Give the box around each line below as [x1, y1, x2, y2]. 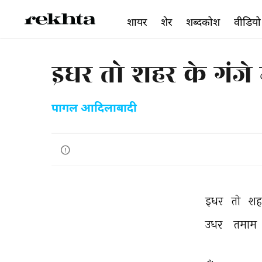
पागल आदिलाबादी [51, 101, 137, 116]
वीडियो [234, 15, 261, 28]
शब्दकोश [186, 15, 220, 28]
